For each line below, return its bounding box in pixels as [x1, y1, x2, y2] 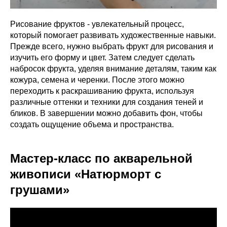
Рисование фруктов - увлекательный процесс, [10, 19, 184, 28]
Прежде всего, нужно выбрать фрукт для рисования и [10, 42, 213, 51]
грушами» [10, 182, 69, 197]
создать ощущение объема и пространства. [10, 120, 174, 129]
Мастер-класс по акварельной [10, 151, 193, 165]
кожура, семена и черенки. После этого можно [10, 75, 184, 84]
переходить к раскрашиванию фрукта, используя [10, 86, 194, 95]
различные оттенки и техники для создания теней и [10, 97, 203, 106]
